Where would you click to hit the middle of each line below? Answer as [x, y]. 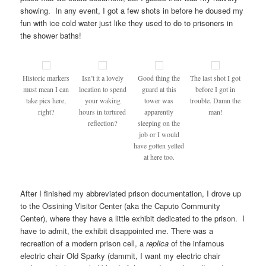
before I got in [216, 89]
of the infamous [198, 243]
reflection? [103, 123]
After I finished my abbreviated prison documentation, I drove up [131, 193]
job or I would [159, 134]
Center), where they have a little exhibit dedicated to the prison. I [133, 218]
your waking [102, 101]
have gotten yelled [159, 146]
